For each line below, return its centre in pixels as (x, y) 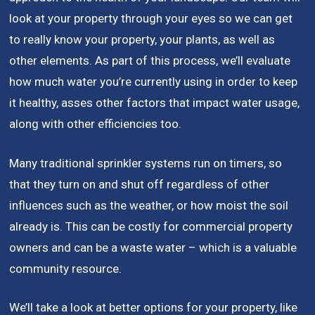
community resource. (66, 268)
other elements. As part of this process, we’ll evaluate (150, 61)
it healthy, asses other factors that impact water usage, (155, 103)
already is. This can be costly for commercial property (151, 226)
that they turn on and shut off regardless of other (140, 184)
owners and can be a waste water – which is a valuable (153, 247)
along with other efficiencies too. (96, 124)
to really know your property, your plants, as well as (142, 40)
